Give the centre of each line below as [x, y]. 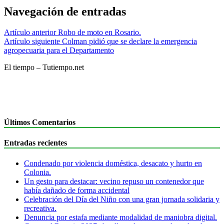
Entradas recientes [35, 143]
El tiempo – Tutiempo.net [44, 67]
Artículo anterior [30, 32]
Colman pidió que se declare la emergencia [129, 41]
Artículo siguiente [32, 41]
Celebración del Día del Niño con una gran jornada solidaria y [122, 199]
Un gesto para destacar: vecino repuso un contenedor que [114, 181]
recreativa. [40, 208]
